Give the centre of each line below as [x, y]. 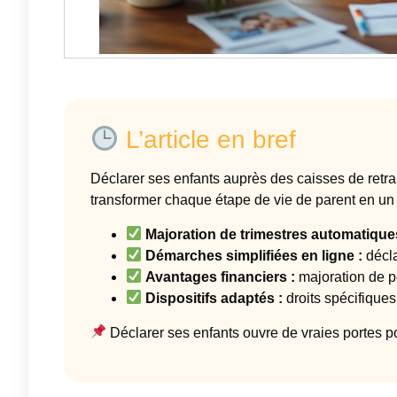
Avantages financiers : [221, 276]
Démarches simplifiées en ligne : [254, 255]
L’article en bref [207, 140]
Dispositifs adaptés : [214, 298]
